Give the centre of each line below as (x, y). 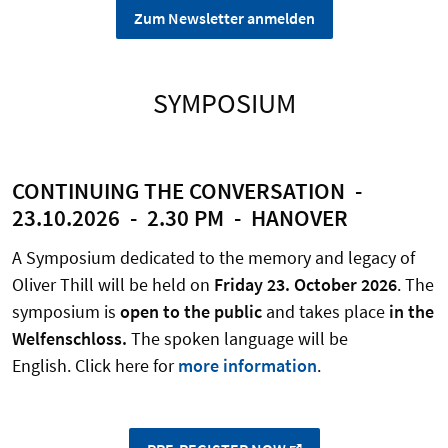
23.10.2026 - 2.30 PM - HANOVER (180, 218)
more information (247, 366)
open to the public (191, 312)
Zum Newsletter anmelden (224, 18)
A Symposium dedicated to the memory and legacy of (213, 258)
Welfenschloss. (71, 339)
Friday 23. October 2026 (305, 285)
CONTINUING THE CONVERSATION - (189, 191)
